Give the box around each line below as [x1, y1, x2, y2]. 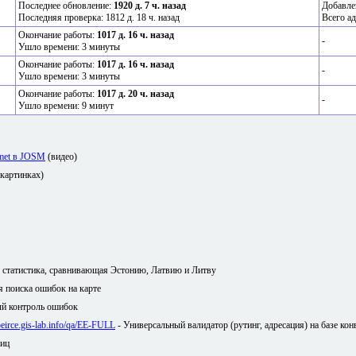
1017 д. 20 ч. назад [97, 88, 174, 100]
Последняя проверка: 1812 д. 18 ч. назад [18, 12, 180, 24]
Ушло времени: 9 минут [18, 100, 114, 112]
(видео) [45, 151, 77, 163]
